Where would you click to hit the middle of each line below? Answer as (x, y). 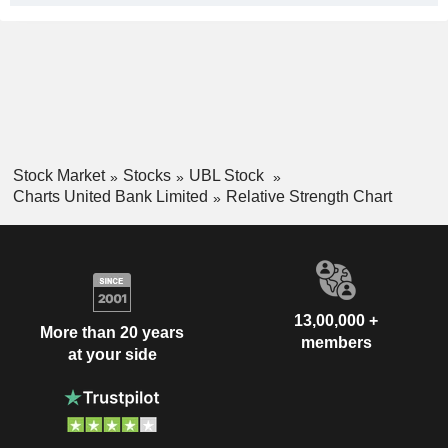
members (336, 342)
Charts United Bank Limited (110, 196)
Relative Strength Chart (308, 196)
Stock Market (58, 175)
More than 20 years (112, 333)
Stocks (146, 175)
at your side (112, 355)
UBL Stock (228, 175)
